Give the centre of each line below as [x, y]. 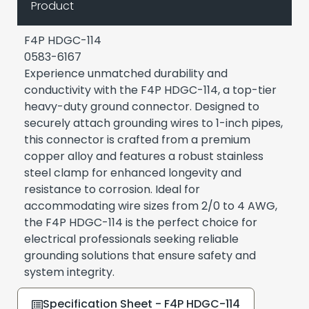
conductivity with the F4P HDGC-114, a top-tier [150, 90]
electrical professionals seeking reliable [131, 239]
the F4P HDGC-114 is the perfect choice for [141, 223]
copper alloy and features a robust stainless [144, 157]
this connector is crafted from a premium [137, 140]
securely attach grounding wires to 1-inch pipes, [153, 123]
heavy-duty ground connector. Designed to [142, 107]
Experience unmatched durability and [126, 74]
